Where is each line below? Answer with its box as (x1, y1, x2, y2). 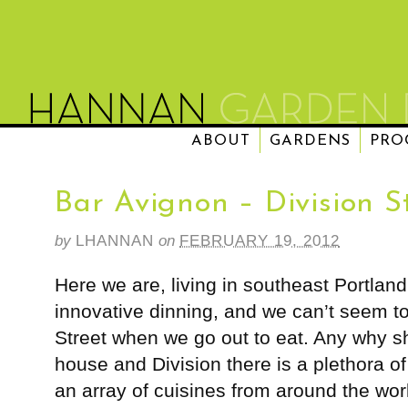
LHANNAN (76, 231, 154, 250)
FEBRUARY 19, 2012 (179, 231, 340, 250)
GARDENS (270, 134, 351, 148)
